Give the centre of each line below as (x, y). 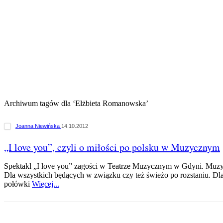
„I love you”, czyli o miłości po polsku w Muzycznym (112, 147)
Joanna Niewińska (38, 126)
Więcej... (46, 184)
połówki (18, 184)
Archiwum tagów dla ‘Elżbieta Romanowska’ (76, 103)
